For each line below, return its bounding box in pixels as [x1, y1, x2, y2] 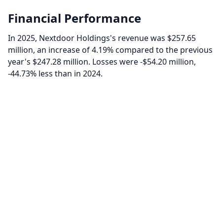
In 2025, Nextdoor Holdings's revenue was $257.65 [8, 33, 196, 43]
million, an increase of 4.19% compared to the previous [8, 44, 213, 55]
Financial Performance [8, 10, 141, 26]
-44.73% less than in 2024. [8, 68, 103, 79]
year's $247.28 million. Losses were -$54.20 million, [8, 56, 196, 67]
